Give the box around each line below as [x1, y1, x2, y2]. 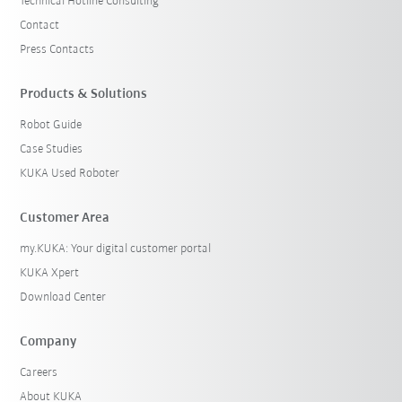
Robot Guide [20, 118, 83, 133]
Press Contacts [20, 43, 95, 57]
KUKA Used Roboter [20, 167, 120, 181]
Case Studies [20, 143, 83, 157]
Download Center [20, 291, 107, 305]
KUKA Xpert [20, 267, 80, 281]
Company [20, 335, 77, 350]
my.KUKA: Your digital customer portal [20, 242, 212, 257]
